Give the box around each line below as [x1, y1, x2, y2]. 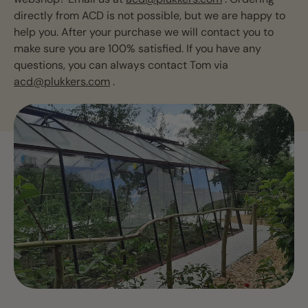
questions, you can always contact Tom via [14, 58, 228, 72]
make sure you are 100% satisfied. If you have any [14, 41, 261, 56]
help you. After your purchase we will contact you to [14, 25, 274, 39]
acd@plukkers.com [14, 74, 110, 89]
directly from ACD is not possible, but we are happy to [14, 8, 285, 23]
